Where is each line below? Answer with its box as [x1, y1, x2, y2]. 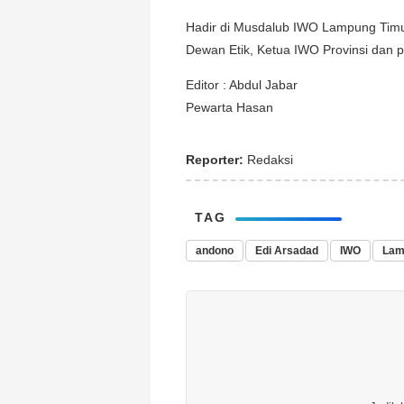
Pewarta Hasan [186, 100, 273, 115]
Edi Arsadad [255, 244, 318, 258]
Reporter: [186, 152, 243, 168]
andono [196, 244, 234, 258]
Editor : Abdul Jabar [186, 78, 298, 93]
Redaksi [243, 152, 293, 168]
